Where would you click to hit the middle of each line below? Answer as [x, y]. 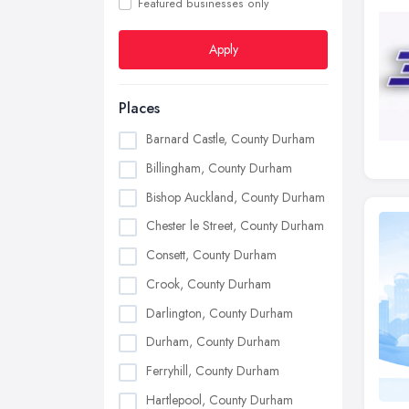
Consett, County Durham [211, 255]
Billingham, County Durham [219, 168]
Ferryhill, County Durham [213, 371]
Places [139, 108]
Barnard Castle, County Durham [231, 139]
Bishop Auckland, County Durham [236, 197]
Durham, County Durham [213, 342]
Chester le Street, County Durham [235, 226]
